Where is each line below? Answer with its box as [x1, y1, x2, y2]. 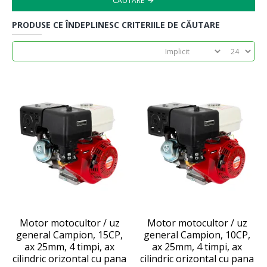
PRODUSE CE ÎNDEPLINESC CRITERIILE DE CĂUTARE [12, 19, 220, 30]
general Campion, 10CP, [144, 228, 251, 242]
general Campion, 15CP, [16, 228, 123, 242]
